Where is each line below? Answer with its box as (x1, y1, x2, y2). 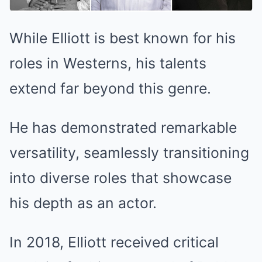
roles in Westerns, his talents (9, 54, 206, 72)
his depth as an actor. (9, 194, 157, 212)
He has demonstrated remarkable (9, 119, 237, 136)
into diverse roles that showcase (9, 169, 232, 187)
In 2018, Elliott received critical (9, 233, 219, 251)
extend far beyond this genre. (9, 80, 211, 97)
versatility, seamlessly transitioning (9, 144, 249, 161)
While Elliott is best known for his (9, 29, 236, 47)
